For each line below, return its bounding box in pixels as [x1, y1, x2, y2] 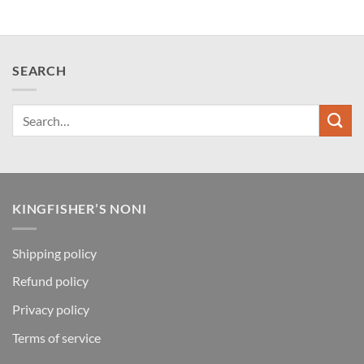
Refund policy [12, 273, 89, 289]
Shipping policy [12, 245, 97, 261]
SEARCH [12, 62, 67, 78]
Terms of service [12, 329, 101, 345]
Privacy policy [12, 301, 89, 317]
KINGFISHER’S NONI [12, 201, 147, 217]
